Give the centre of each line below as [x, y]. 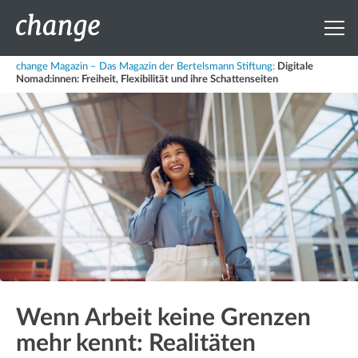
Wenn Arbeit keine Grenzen [163, 318]
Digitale [295, 67]
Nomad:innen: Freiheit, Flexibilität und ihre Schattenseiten [147, 80]
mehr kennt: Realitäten [136, 344]
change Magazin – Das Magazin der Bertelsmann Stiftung [144, 67]
